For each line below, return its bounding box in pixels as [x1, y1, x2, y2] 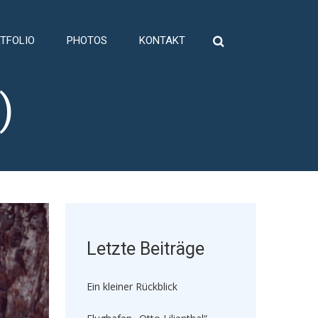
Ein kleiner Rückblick [86, 280, 177, 293]
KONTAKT [139, 34, 185, 47]
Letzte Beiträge [86, 238, 204, 259]
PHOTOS [67, 34, 107, 47]
